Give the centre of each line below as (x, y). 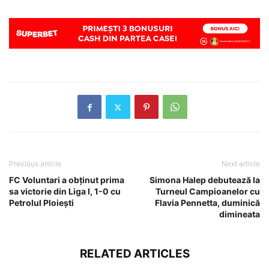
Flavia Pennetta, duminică (207, 203)
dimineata (240, 214)
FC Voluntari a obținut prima (67, 180)
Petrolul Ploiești (41, 203)
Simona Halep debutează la (205, 180)
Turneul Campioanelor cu (208, 192)
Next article (241, 164)
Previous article (35, 164)
